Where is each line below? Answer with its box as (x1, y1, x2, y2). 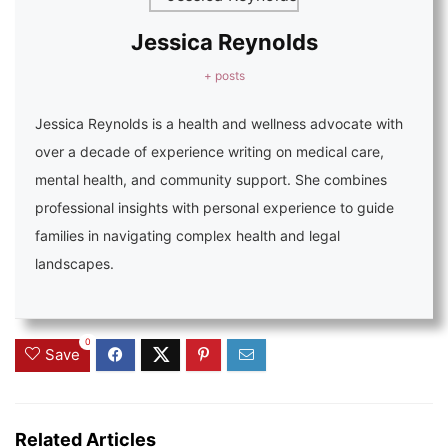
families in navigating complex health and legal (35, 228, 340, 244)
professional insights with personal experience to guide (35, 200, 394, 216)
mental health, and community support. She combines (35, 172, 387, 188)
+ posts (203, 68, 245, 83)
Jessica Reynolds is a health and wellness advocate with (35, 116, 403, 132)
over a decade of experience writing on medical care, (35, 144, 384, 160)
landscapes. (35, 256, 114, 272)
